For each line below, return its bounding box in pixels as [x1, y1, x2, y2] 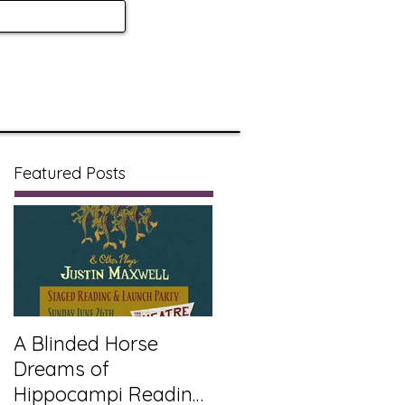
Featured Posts [14, 163, 126, 184]
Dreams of [14, 356, 109, 381]
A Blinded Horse [14, 331, 158, 356]
